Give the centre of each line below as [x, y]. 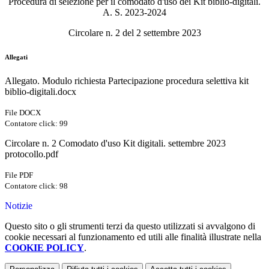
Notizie [19, 206]
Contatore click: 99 [36, 124]
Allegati [16, 57]
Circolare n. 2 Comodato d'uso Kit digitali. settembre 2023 [115, 144]
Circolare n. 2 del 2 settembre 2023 [134, 33]
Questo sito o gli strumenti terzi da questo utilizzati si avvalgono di [130, 226]
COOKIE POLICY [44, 248]
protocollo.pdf [32, 154]
